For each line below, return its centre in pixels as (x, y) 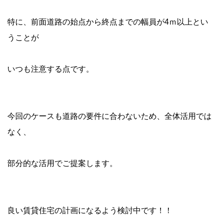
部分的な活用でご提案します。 (62, 163)
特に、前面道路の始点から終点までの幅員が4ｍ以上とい (108, 22)
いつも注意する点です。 (51, 69)
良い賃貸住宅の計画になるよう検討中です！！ (90, 210)
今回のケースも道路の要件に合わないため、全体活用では (110, 116)
